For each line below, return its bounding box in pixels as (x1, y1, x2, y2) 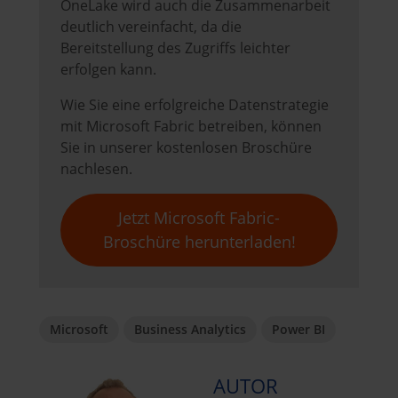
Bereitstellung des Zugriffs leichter (60, 38, 291, 59)
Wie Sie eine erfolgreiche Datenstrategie (60, 95, 329, 115)
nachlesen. (60, 159, 132, 179)
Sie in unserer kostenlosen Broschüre (60, 138, 312, 158)
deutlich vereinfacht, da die (60, 17, 242, 37)
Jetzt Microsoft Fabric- (118, 207, 280, 229)
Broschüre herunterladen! (102, 231, 296, 253)
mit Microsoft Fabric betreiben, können (60, 116, 322, 137)
